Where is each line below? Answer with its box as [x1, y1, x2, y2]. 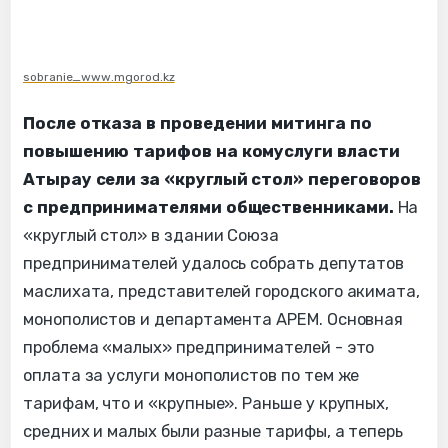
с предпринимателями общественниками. [23, 197, 394, 217]
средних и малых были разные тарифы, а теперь [23, 421, 404, 441]
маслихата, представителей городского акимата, [23, 281, 421, 301]
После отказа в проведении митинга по [23, 113, 372, 133]
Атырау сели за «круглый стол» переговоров [23, 169, 422, 189]
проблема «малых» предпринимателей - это [23, 337, 375, 357]
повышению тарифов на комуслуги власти [23, 141, 400, 161]
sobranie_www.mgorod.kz [23, 69, 175, 84]
